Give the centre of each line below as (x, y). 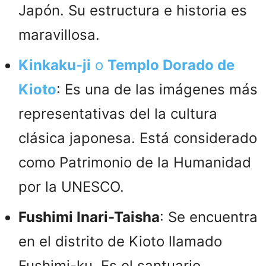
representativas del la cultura (118, 113)
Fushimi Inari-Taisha (89, 217)
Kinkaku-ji (55, 65)
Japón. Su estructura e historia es (133, 10)
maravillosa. (59, 34)
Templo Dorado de (171, 65)
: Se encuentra (209, 217)
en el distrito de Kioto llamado (120, 241)
